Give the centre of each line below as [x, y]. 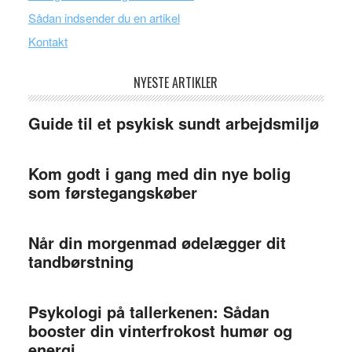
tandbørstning [81, 261]
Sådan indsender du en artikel [104, 18]
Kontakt [48, 41]
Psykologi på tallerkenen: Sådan [148, 312]
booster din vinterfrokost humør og [160, 330]
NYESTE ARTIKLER [176, 82]
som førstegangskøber [112, 192]
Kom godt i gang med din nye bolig [159, 173]
